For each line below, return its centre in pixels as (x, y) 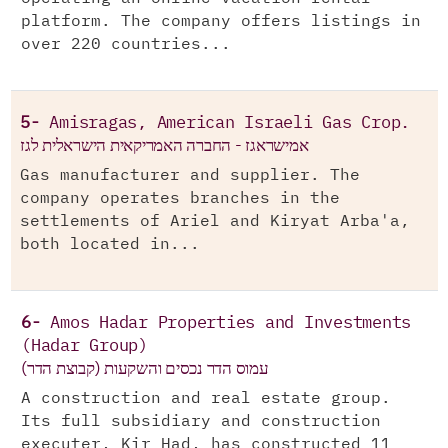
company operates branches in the (180, 198)
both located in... (110, 244)
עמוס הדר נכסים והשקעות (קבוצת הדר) (145, 368)
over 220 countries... (126, 44)
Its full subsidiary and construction (201, 421)
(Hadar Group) (84, 346)
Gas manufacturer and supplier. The (190, 175)
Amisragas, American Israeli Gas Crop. (229, 123)
